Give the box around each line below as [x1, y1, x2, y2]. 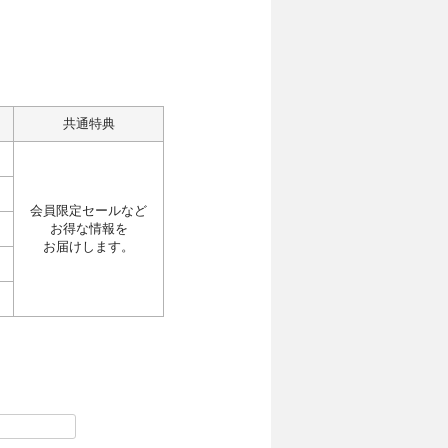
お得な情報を [49, 222, 128, 237]
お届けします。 [43, 240, 134, 255]
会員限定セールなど [30, 204, 147, 219]
